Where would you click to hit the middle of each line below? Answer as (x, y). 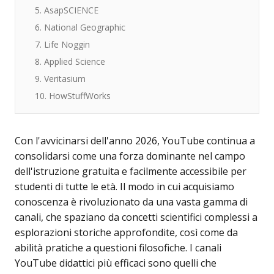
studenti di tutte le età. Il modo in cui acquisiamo (124, 187)
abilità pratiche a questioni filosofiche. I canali (118, 248)
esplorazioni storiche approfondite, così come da (126, 232)
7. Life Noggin (62, 44)
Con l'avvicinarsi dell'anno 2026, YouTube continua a (135, 141)
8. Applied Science (70, 61)
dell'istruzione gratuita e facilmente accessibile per (131, 171)
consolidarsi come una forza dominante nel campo (130, 156)
